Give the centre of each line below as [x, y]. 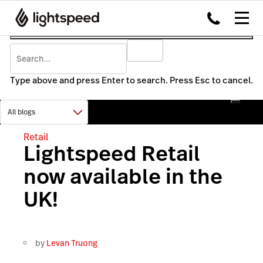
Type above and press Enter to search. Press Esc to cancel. [131, 80]
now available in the [123, 176]
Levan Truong [72, 243]
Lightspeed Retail [112, 154]
